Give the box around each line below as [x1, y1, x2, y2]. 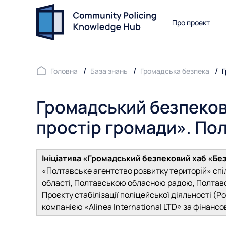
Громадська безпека [140, 66, 209, 76]
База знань [90, 66, 128, 76]
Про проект [172, 17, 210, 27]
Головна [50, 66, 78, 76]
